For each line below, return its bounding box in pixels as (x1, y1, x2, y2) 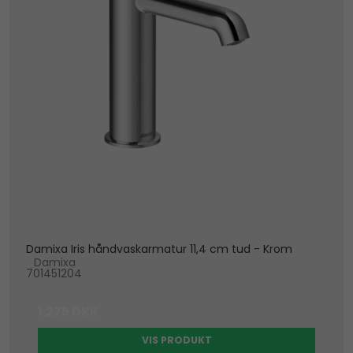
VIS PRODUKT (141, 333, 212, 347)
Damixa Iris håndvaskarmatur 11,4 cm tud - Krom (26, 241, 293, 258)
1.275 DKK (38, 303, 99, 321)
